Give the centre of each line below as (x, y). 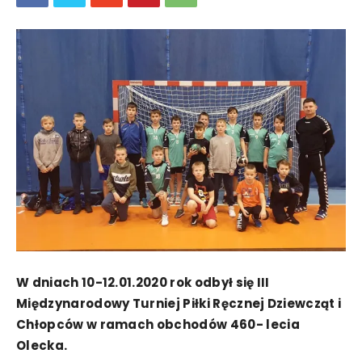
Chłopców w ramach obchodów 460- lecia (158, 324)
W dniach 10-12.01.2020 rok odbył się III (143, 282)
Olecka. (42, 345)
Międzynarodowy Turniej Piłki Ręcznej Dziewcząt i (179, 303)
